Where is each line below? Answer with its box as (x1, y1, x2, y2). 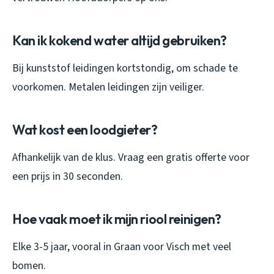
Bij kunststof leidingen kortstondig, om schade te (12, 60, 238, 76)
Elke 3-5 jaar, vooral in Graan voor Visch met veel (12, 239, 231, 254)
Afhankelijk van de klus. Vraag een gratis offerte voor (12, 149, 250, 165)
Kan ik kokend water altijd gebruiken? (12, 31, 228, 49)
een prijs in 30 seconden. (12, 168, 123, 184)
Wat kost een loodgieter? (12, 120, 158, 138)
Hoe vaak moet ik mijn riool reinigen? (12, 210, 222, 228)
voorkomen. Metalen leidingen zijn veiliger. (12, 79, 204, 95)
